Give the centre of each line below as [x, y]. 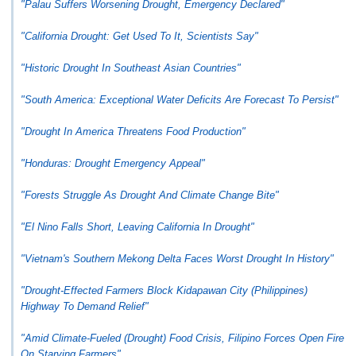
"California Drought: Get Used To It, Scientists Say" [139, 36]
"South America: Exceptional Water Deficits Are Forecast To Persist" [180, 100]
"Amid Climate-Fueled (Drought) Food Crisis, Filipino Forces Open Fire [182, 338]
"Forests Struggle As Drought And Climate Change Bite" [150, 195]
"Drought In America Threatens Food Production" [133, 132]
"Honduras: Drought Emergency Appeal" [113, 163]
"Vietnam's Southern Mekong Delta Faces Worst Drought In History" [177, 259]
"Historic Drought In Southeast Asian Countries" [131, 68]
